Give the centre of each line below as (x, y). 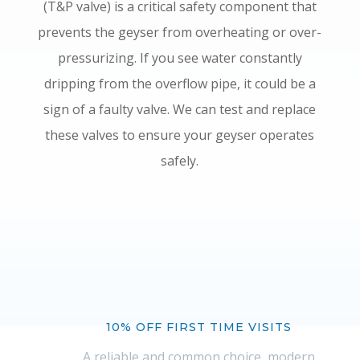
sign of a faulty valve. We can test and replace (180, 109)
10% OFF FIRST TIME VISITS (198, 327)
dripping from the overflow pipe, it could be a (180, 83)
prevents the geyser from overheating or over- (180, 32)
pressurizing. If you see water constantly (180, 57)
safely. (180, 160)
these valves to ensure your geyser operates (180, 135)
